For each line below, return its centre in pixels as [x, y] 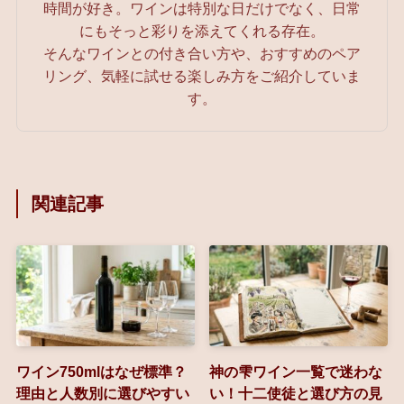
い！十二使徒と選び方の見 [296, 393]
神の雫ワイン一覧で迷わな [296, 371]
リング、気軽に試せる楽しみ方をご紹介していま [202, 76]
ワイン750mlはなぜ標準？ [101, 371]
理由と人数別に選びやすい [102, 393]
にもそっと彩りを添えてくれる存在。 [202, 31]
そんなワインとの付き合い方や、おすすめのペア [202, 54]
